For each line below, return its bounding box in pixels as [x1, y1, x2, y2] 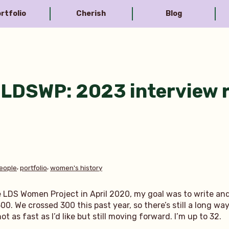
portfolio [20, 163, 47, 172]
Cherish [76, 9, 106, 18]
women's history [50, 163, 102, 172]
